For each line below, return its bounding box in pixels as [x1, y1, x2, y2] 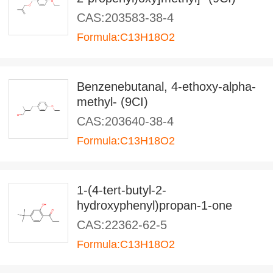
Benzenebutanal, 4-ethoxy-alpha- [77, 80, 256, 93]
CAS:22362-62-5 [77, 218, 167, 232]
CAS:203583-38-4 [77, 11, 174, 24]
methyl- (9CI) [77, 95, 148, 108]
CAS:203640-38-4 [77, 115, 174, 128]
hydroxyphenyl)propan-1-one [77, 199, 232, 212]
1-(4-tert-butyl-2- [77, 183, 166, 197]
